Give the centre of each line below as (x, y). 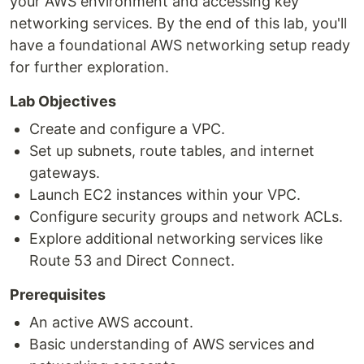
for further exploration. (89, 67)
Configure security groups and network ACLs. (186, 217)
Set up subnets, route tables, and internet (172, 151)
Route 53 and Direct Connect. (132, 260)
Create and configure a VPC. (127, 129)
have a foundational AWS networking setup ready (180, 45)
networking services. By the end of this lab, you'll (178, 23)
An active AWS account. (111, 322)
